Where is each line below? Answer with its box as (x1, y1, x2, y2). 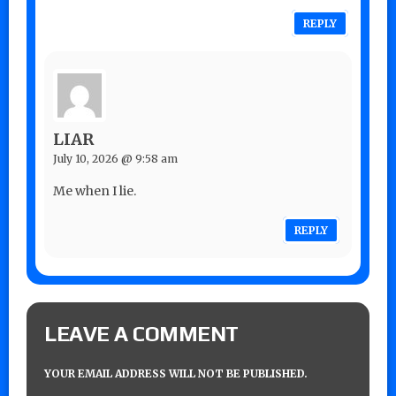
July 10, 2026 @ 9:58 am (53, 151, 178, 165)
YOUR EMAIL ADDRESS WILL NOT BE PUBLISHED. (44, 366, 308, 380)
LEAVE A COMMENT (44, 321, 239, 346)
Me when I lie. (53, 182, 136, 199)
